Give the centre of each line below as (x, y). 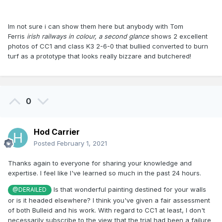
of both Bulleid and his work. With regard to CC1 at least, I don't (107, 210)
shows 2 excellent (179, 36)
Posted (45, 143)
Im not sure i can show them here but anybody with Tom (96, 26)
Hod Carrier (57, 132)
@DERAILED (30, 190)
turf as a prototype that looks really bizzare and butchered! (100, 56)
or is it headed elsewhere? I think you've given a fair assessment (109, 200)
